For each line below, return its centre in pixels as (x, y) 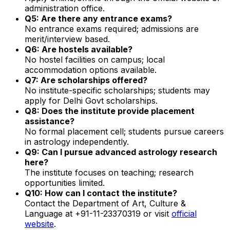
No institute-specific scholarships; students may (117, 90)
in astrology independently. (77, 141)
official (184, 213)
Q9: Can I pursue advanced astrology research (121, 152)
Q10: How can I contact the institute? (101, 193)
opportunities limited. (65, 183)
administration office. (65, 8)
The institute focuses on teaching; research (109, 172)
